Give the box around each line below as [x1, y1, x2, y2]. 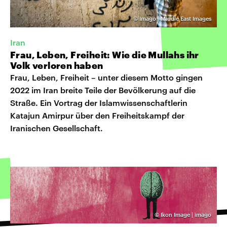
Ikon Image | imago [161, 211, 211, 218]
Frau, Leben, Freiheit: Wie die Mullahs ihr [10, 49, 199, 60]
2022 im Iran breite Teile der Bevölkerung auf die [10, 85, 196, 95]
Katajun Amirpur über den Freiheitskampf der [10, 110, 184, 120]
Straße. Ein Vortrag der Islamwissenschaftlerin [10, 97, 187, 107]
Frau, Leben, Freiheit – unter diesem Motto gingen [10, 72, 203, 82]
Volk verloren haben [10, 59, 103, 71]
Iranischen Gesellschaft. [10, 123, 103, 133]
